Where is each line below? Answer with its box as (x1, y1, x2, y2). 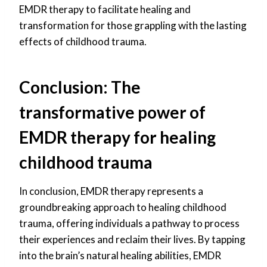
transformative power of (19, 101, 206, 122)
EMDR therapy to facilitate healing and (19, 2, 191, 15)
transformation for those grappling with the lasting (19, 18, 247, 32)
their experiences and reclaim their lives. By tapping (19, 232, 246, 246)
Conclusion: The (19, 76, 141, 97)
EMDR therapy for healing (19, 126, 216, 147)
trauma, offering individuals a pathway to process (19, 216, 240, 229)
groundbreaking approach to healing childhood (19, 200, 226, 213)
